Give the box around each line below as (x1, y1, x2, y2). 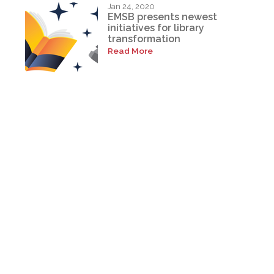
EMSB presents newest (108, 11, 218, 23)
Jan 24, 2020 (108, 1, 155, 11)
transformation (108, 33, 181, 45)
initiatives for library (108, 22, 205, 34)
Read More (108, 46, 154, 56)
